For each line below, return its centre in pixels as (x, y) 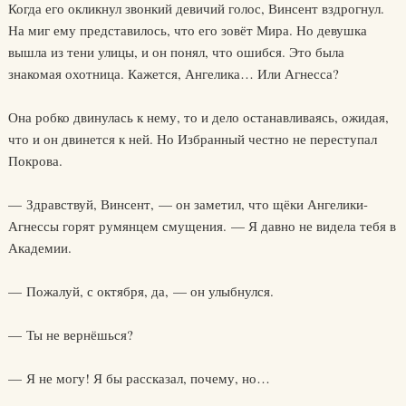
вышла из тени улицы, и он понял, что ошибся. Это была (176, 52)
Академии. (39, 247)
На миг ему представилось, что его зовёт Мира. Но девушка (187, 30)
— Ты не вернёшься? (70, 334)
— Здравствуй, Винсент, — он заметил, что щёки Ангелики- (188, 204)
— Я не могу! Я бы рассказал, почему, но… (139, 378)
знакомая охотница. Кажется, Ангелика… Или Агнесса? (173, 73)
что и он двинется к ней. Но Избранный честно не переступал (192, 139)
